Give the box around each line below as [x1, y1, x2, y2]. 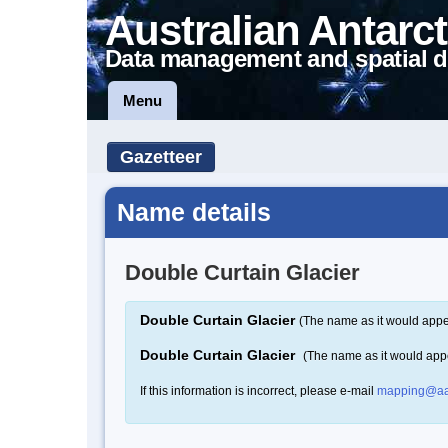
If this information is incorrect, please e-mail [140, 383, 377, 398]
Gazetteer [120, 147, 202, 167]
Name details [117, 198, 271, 226]
